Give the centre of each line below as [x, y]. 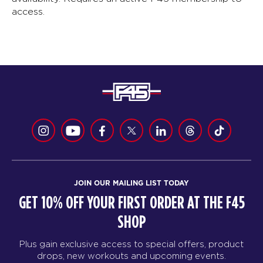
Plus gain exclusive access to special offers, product [131, 244]
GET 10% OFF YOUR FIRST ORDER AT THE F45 [131, 203]
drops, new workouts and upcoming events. [131, 255]
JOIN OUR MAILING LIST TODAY [131, 183]
